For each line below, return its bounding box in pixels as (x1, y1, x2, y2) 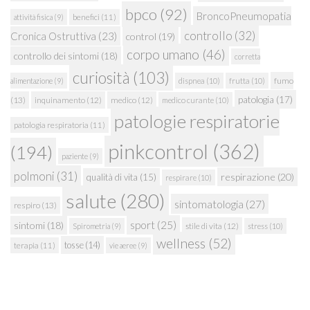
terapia (14, 241, 39, 250)
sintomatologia (174, 197, 244, 211)
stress (248, 221, 268, 231)
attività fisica (14, 12, 53, 22)
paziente (62, 152, 88, 161)
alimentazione (10, 76, 53, 86)
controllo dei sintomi (14, 50, 99, 62)
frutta (229, 76, 250, 86)
